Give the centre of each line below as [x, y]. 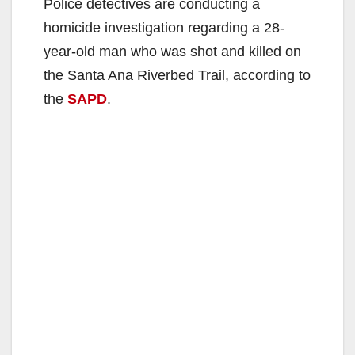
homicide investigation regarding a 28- [164, 28]
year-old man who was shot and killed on [172, 52]
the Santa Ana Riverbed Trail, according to [177, 76]
